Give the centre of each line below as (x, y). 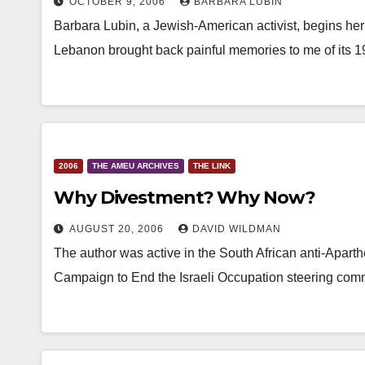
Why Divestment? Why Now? (185, 198)
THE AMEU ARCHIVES (136, 166)
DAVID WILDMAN (237, 229)
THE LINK (212, 166)
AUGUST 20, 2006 (118, 229)
